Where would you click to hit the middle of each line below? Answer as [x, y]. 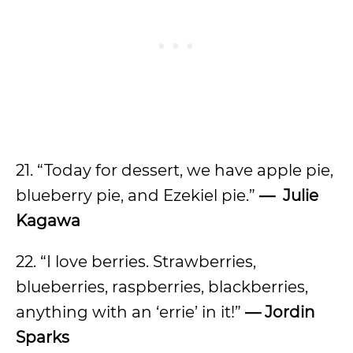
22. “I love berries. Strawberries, [136, 262]
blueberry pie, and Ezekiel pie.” [137, 195]
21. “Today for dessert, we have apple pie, [175, 170]
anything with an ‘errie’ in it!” [130, 312]
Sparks [43, 337]
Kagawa [48, 221]
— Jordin [280, 312]
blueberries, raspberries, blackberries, [162, 287]
